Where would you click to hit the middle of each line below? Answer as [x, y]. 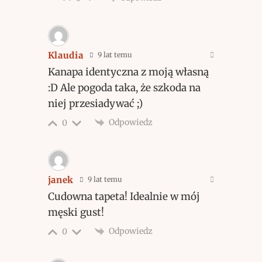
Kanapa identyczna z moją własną [128, 72]
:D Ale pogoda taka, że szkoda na [124, 87]
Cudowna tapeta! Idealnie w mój [124, 196]
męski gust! [76, 212]
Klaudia [65, 55]
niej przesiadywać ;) [95, 103]
